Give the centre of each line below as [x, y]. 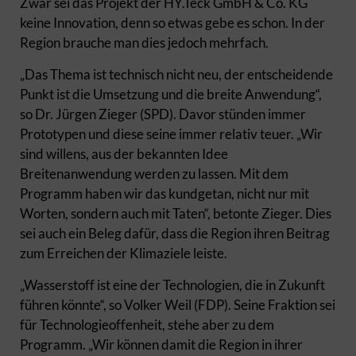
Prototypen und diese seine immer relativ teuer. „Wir [171, 134]
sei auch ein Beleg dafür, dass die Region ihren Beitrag [175, 233]
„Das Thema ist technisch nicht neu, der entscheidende [176, 74]
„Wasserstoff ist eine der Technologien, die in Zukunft [172, 285]
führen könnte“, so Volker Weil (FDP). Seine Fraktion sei [178, 305]
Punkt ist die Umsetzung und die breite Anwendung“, [171, 94]
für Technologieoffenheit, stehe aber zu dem [147, 325]
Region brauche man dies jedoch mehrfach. [144, 43]
